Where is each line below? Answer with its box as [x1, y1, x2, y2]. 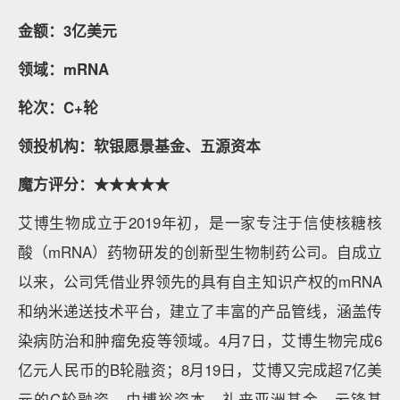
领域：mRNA [18, 58, 109, 79]
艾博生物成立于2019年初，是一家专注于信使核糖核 [18, 212, 382, 233]
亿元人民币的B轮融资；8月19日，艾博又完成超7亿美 [18, 359, 382, 380]
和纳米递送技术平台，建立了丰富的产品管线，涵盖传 [18, 300, 382, 321]
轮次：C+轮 [18, 96, 98, 118]
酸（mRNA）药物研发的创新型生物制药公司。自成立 [18, 241, 382, 262]
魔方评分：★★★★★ [18, 173, 170, 195]
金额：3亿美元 [18, 20, 117, 41]
